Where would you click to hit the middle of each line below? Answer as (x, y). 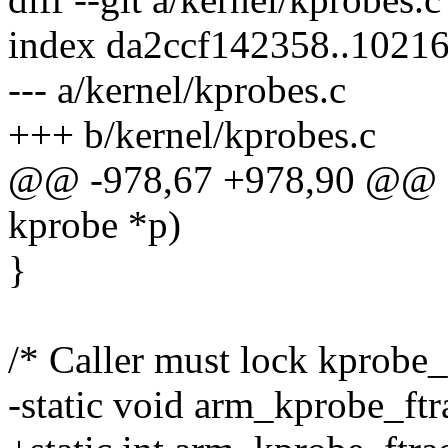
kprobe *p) (94, 225)
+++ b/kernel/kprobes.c (192, 135)
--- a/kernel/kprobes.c (177, 90)
